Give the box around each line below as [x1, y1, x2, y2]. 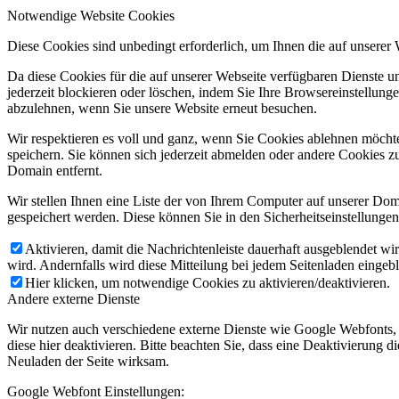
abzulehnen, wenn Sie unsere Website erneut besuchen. [7, 101, 317, 117]
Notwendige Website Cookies [7, 8, 175, 24]
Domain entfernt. [7, 163, 102, 179]
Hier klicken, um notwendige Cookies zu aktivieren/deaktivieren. [25, 275, 390, 291]
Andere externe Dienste [7, 291, 140, 307]
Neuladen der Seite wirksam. [7, 354, 169, 370]
